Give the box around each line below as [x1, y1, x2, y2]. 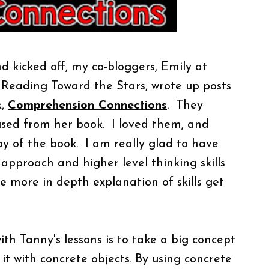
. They [167, 100, 203, 112]
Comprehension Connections [8, 100, 167, 112]
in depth [43, 177, 89, 189]
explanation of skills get [89, 177, 224, 189]
